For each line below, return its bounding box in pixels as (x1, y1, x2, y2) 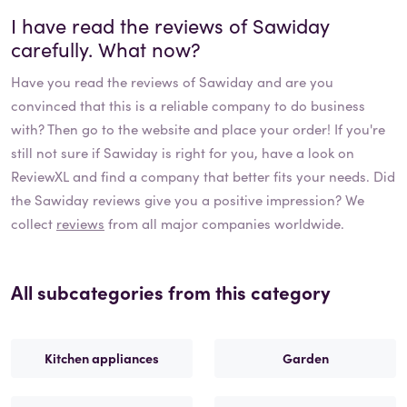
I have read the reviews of (11, 11, 253, 40)
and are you (253, 72, 333, 92)
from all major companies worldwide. (104, 213, 344, 233)
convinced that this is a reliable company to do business (11, 95, 365, 115)
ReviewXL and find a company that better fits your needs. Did (11, 166, 395, 186)
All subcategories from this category (11, 278, 331, 306)
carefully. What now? (11, 35, 201, 64)
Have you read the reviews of (11, 72, 199, 92)
